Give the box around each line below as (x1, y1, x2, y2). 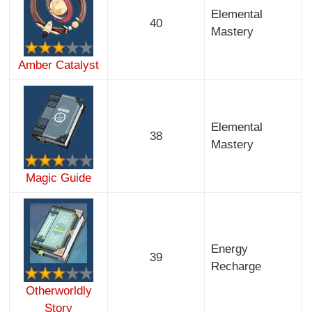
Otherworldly (25, 284, 92, 298)
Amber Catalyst (18, 58, 100, 72)
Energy (210, 242, 248, 256)
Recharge (210, 260, 261, 274)
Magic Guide (26, 171, 92, 185)
